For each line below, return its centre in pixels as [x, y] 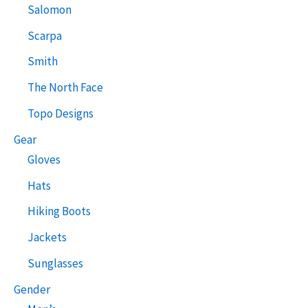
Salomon [49, 9]
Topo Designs [60, 113]
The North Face [65, 88]
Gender [32, 289]
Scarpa [45, 35]
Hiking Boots [59, 211]
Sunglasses [55, 263]
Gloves [44, 159]
